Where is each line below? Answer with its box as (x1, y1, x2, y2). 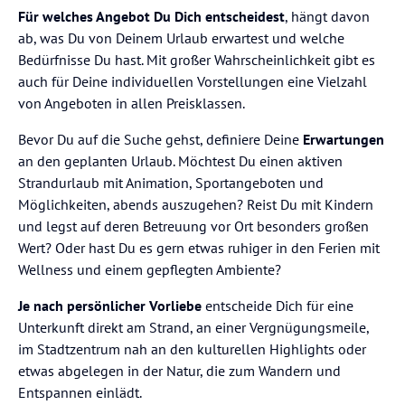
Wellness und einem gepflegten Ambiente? (18, 260, 281, 279)
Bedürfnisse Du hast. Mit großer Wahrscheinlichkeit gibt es (18, 51, 375, 70)
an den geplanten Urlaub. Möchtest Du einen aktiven (18, 152, 343, 171)
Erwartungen (303, 130, 384, 149)
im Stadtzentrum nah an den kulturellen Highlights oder (18, 340, 366, 359)
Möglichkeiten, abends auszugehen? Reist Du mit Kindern (18, 195, 373, 214)
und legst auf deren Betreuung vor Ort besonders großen (18, 217, 369, 236)
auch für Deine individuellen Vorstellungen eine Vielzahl (18, 72, 367, 91)
